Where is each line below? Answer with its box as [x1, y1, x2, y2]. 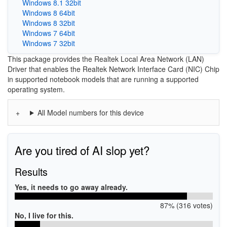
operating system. [8, 84, 65, 94]
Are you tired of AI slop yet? [14, 141, 149, 158]
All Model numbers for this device [37, 107, 144, 118]
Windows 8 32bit [22, 17, 75, 28]
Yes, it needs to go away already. [14, 181, 128, 192]
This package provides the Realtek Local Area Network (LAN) [8, 53, 204, 64]
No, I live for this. [14, 210, 73, 220]
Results [14, 164, 48, 179]
